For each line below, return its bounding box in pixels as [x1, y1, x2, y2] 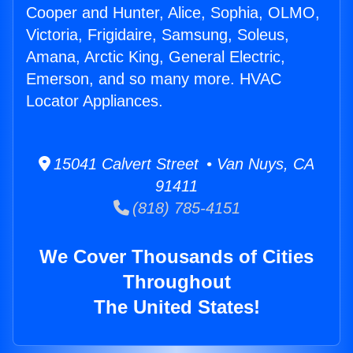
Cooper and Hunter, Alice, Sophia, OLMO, [26, 4, 320, 22]
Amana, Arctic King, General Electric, [26, 48, 285, 66]
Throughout [122, 271, 231, 293]
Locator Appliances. [26, 92, 163, 110]
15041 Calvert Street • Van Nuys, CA [50, 155, 314, 173]
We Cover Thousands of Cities [39, 246, 314, 268]
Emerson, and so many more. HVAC [26, 70, 281, 88]
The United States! [93, 296, 260, 318]
